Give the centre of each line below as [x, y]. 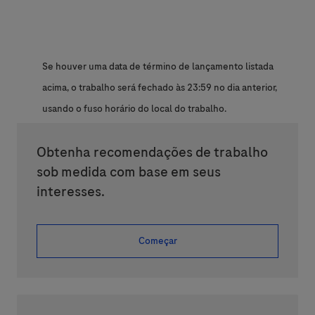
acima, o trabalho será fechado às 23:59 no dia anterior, [160, 88]
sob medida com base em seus [129, 172]
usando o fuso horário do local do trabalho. [134, 109]
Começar [157, 241]
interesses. [71, 192]
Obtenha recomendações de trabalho [152, 153]
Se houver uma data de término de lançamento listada [158, 67]
